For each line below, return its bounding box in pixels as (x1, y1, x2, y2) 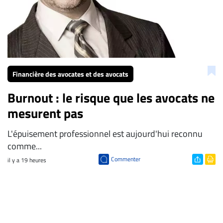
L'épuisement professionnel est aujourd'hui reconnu (7, 127, 203, 141)
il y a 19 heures (7, 155, 46, 165)
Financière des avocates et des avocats (12, 69, 128, 80)
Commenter (111, 154, 140, 164)
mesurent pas (7, 104, 83, 123)
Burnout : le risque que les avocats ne (7, 88, 215, 108)
